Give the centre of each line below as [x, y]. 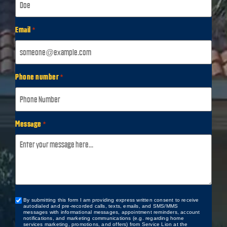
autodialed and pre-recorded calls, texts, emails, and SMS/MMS [101, 206]
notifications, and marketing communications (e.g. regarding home [104, 218]
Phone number [37, 77]
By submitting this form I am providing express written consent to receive [111, 200]
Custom [26, 201]
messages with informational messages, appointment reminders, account [112, 212]
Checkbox [30, 212]
